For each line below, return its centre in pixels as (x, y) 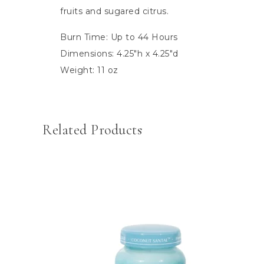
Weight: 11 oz (89, 70)
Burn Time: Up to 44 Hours (119, 37)
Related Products (92, 130)
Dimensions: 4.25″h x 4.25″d (119, 53)
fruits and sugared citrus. (114, 11)
